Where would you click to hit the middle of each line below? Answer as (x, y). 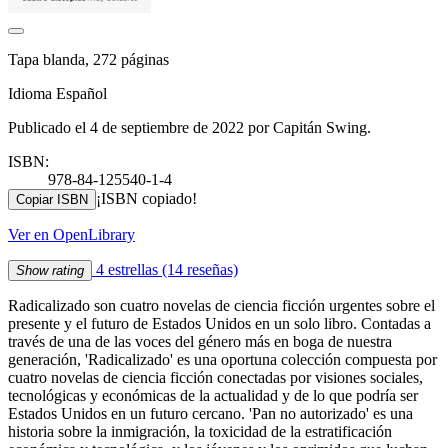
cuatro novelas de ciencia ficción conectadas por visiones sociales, (215, 377)
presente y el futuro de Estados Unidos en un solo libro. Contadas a (219, 323)
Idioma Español (57, 93)
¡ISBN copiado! (146, 198)
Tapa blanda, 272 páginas (88, 59)
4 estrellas (127, 269)
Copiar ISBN (52, 199)
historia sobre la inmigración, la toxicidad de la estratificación (200, 431)
